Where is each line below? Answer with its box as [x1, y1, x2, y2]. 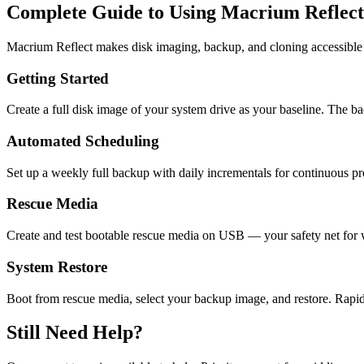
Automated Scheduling [6, 132, 159, 149]
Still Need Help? [6, 322, 143, 344]
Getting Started [6, 69, 109, 87]
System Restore [6, 258, 107, 275]
